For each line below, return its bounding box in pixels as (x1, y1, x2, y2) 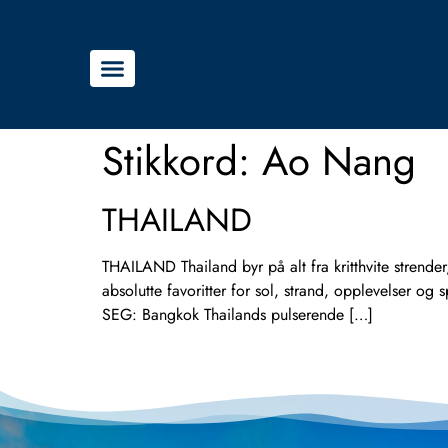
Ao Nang (262, 132, 416, 191)
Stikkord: (102, 132, 262, 191)
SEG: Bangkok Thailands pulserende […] (102, 303, 373, 327)
